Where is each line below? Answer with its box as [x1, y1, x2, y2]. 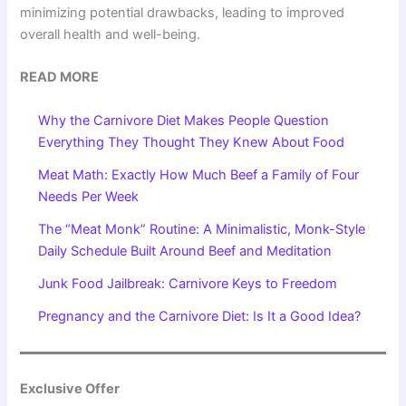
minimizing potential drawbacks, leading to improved [20, 5, 345, 22]
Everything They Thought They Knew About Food [38, 133, 345, 150]
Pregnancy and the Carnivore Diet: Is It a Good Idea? [38, 307, 362, 324]
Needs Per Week [38, 188, 140, 205]
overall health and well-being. [20, 26, 201, 43]
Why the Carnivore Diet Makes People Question [38, 111, 330, 129]
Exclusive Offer [20, 381, 121, 398]
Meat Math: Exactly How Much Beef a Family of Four [38, 166, 360, 183]
